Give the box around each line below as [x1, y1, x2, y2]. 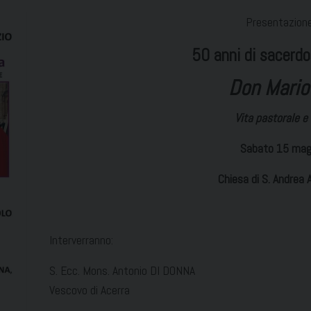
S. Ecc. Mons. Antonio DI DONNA [49, 263, 195, 279]
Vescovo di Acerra [49, 283, 130, 299]
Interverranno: [49, 233, 113, 249]
